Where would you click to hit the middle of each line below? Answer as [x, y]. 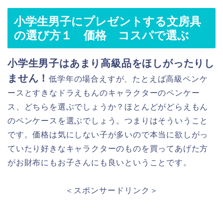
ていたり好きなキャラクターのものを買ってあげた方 [108, 149]
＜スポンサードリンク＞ [111, 191]
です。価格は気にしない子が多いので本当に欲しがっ [108, 135]
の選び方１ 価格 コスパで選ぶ [102, 36]
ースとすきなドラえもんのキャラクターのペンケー [104, 93]
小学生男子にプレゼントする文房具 [108, 22]
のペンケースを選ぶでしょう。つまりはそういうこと [108, 121]
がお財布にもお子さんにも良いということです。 [100, 163]
